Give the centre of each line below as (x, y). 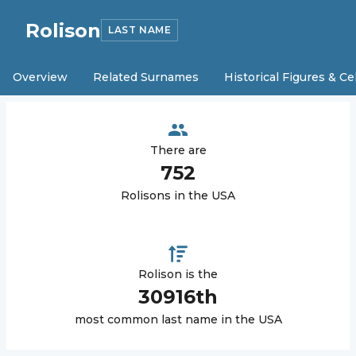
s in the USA (200, 195)
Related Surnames (146, 77)
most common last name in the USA (178, 319)
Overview (40, 77)
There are (178, 150)
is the (200, 274)
